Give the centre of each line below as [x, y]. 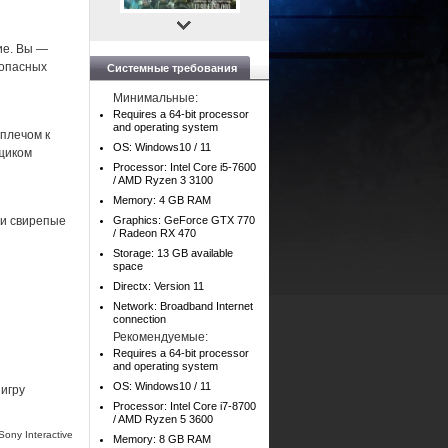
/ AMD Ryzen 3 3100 [163, 180]
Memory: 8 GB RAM [162, 439]
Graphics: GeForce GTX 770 [184, 220]
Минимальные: [155, 98]
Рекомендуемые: [160, 337]
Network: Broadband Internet [183, 306]
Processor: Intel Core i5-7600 [184, 167]
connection [139, 319]
